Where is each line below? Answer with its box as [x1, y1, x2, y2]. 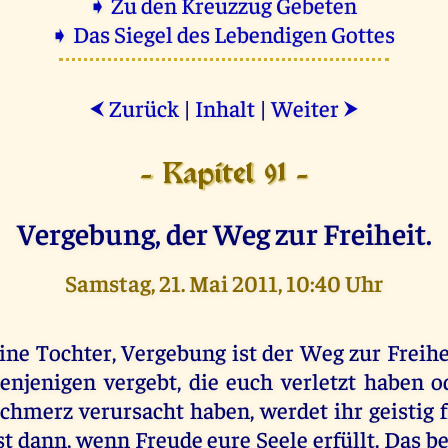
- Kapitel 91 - [140, 162, 308, 188]
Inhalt [195, 92, 255, 122]
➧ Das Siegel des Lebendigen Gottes [49, 18, 399, 48]
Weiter [271, 92, 343, 122]
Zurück [105, 92, 179, 122]
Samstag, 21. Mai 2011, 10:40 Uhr [65, 267, 383, 297]
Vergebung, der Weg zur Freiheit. [16, 212, 432, 252]
